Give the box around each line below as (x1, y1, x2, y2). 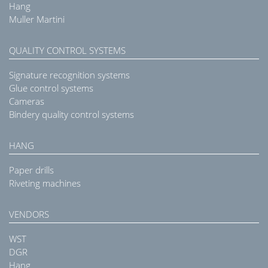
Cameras (9, 95, 44, 108)
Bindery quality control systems (9, 108, 134, 121)
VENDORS (9, 208, 49, 221)
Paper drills (9, 164, 54, 176)
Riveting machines (9, 177, 81, 190)
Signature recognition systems (9, 69, 130, 81)
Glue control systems (9, 82, 93, 95)
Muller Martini (9, 13, 65, 26)
